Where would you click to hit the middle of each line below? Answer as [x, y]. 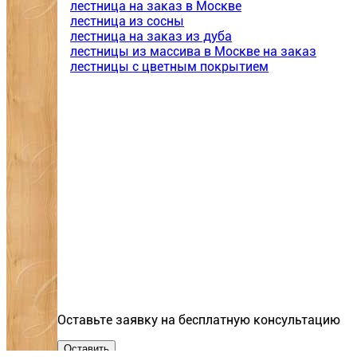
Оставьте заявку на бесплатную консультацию [199, 320]
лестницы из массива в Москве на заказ [193, 52]
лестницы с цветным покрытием [169, 67]
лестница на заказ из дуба [151, 37]
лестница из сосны [127, 22]
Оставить [86, 349]
